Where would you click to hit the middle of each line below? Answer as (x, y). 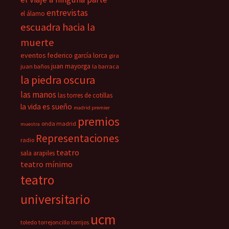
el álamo (33, 14)
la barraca (106, 66)
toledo (29, 222)
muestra (30, 124)
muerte (37, 42)
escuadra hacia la (58, 27)
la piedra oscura (58, 80)
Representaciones (77, 138)
